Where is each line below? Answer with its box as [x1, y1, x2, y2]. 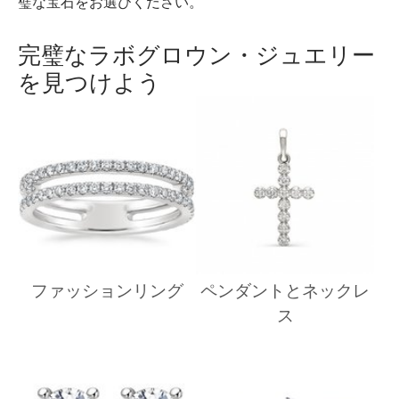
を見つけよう [18, 65, 161, 98]
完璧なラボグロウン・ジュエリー [18, 37, 375, 70]
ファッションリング [30, 277, 183, 302]
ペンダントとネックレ [200, 277, 370, 302]
